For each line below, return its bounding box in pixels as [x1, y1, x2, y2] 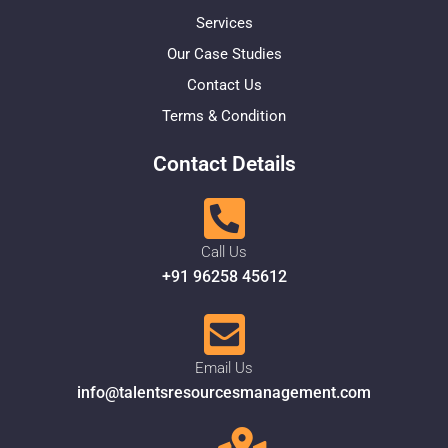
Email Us [195, 359, 253, 378]
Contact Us [186, 76, 262, 95]
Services [195, 14, 253, 33]
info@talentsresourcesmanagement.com [77, 383, 371, 403]
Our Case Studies [166, 45, 282, 64]
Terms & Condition [162, 107, 286, 126]
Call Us [201, 243, 247, 262]
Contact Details [152, 152, 296, 177]
